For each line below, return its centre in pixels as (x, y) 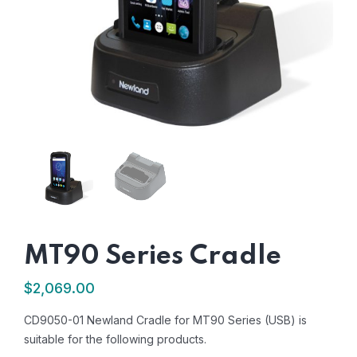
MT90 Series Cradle (153, 256)
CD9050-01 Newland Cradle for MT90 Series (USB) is (165, 320)
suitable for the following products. (115, 339)
